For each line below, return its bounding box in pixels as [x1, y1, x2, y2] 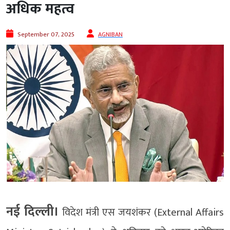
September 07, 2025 [17, 29, 74, 40]
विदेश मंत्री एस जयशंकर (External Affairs [59, 203, 224, 221]
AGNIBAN [98, 29, 123, 40]
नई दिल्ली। [6, 201, 59, 222]
